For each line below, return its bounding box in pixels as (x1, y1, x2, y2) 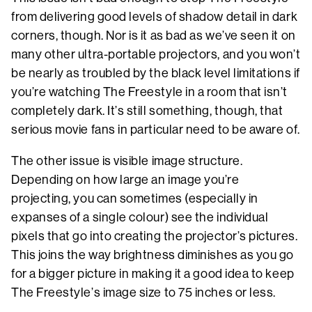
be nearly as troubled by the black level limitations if (11, 65, 300, 80)
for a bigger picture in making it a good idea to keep (11, 266, 295, 281)
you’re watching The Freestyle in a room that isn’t (11, 84, 288, 99)
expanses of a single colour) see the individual (11, 210, 269, 224)
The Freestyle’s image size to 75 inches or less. (11, 285, 276, 299)
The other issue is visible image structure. (11, 153, 243, 168)
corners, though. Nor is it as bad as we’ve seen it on (11, 28, 296, 42)
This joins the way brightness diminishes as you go (11, 247, 295, 262)
